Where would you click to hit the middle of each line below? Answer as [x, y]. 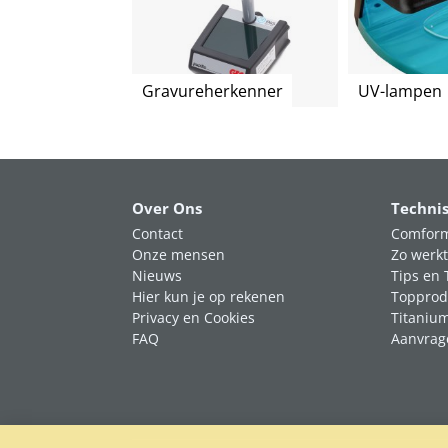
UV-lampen [399, 90]
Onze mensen [178, 254]
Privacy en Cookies [193, 317]
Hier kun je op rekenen [208, 296]
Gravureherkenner [212, 90]
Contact [157, 233]
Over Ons [167, 208]
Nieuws [157, 275]
